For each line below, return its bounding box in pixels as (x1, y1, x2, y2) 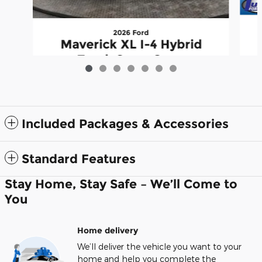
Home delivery (77, 225, 138, 236)
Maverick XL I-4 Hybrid (60, 36, 202, 51)
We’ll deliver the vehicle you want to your (77, 242, 242, 252)
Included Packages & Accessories (22, 116, 229, 132)
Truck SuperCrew (77, 51, 185, 67)
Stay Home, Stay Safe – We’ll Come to (5, 177, 237, 192)
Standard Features (22, 151, 136, 167)
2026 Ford (113, 27, 149, 37)
